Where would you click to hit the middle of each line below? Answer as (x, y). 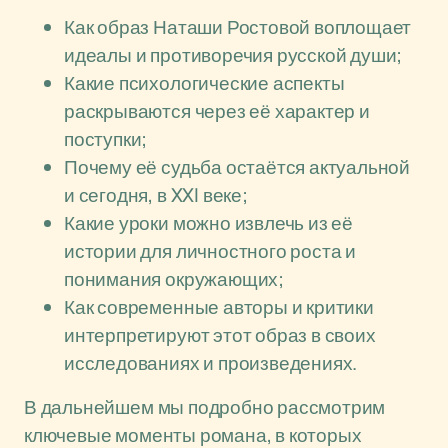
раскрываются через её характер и (217, 111)
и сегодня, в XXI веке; (156, 195)
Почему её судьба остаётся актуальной (237, 167)
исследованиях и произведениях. (211, 363)
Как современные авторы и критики (219, 307)
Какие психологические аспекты (204, 83)
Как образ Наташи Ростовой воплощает (238, 27)
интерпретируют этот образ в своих (220, 335)
